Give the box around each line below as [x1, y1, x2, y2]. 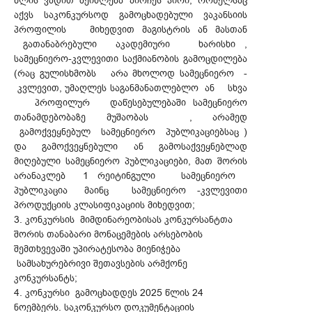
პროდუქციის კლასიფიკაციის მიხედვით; [14, 198, 195, 212]
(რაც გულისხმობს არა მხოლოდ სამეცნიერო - [14, 67, 247, 81]
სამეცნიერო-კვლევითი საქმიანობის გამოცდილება [14, 52, 247, 66]
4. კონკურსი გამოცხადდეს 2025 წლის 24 [14, 286, 203, 300]
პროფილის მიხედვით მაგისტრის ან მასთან [14, 23, 247, 37]
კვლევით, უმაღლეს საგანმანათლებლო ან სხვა [14, 81, 247, 95]
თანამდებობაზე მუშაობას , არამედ [14, 111, 247, 125]
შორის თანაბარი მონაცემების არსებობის [14, 228, 203, 242]
